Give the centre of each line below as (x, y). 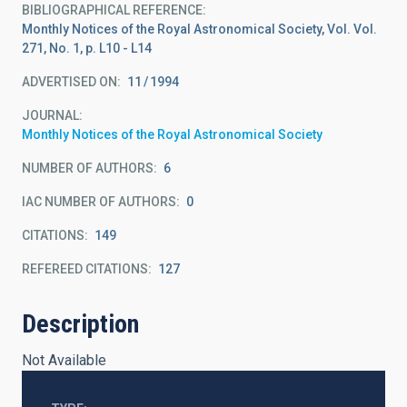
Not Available (64, 360)
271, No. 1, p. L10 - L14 (87, 48)
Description (80, 324)
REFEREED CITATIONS (85, 269)
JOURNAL (50, 115)
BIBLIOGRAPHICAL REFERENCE (112, 10)
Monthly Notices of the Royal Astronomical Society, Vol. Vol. (199, 29)
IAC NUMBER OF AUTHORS (99, 202)
